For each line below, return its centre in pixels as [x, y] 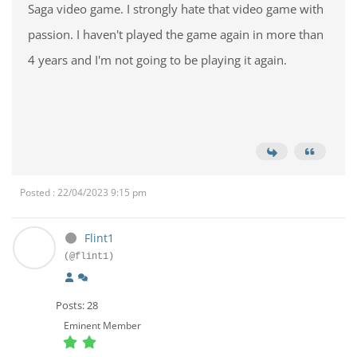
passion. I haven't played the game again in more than [176, 34]
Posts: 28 [77, 305]
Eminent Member [102, 326]
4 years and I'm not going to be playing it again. [159, 60]
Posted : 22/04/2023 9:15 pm [83, 192]
